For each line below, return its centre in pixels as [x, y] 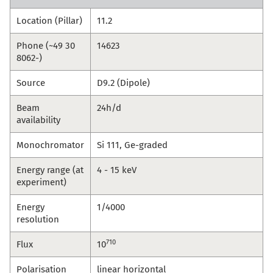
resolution [38, 220]
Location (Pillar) [49, 21]
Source [31, 83]
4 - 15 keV [117, 170]
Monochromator [50, 145]
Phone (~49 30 [46, 46]
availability [38, 120]
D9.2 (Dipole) [123, 83]
